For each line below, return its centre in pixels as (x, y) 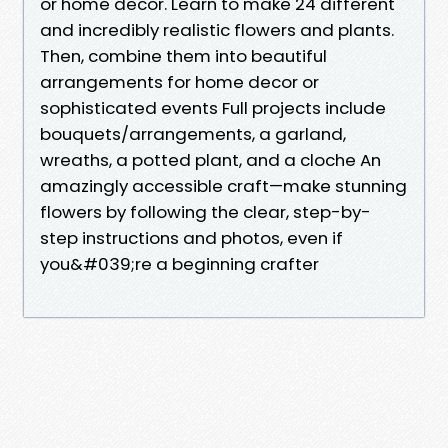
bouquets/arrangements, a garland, (193, 133)
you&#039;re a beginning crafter (179, 263)
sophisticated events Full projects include (213, 107)
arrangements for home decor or (179, 81)
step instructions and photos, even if (191, 237)
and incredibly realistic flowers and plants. (217, 29)
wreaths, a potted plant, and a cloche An (210, 159)
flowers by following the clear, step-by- (205, 211)
